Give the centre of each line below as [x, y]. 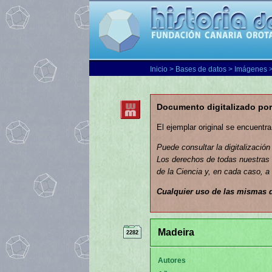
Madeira [176, 232]
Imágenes [251, 69]
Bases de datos [201, 69]
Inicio [159, 69]
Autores [172, 260]
